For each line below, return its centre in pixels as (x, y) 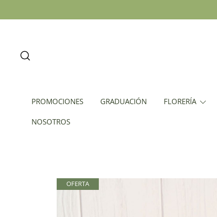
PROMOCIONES (57, 101)
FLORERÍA (180, 101)
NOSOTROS (51, 122)
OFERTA (78, 184)
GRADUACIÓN (124, 101)
